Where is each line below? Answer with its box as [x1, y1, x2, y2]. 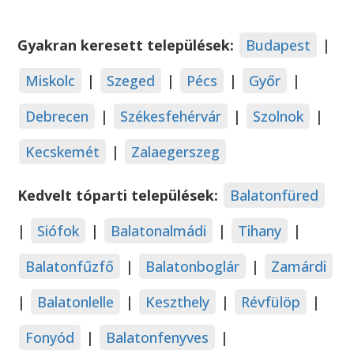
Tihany [238, 221, 282, 241]
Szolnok [253, 107, 304, 126]
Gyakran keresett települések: [17, 36, 239, 55]
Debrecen [25, 107, 89, 126]
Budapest [246, 36, 311, 55]
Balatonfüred [230, 186, 319, 205]
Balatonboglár [145, 257, 240, 277]
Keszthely [145, 292, 210, 312]
